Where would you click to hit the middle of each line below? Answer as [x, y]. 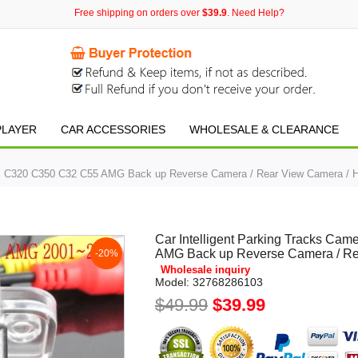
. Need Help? [255, 13]
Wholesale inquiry [205, 270]
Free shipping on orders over [138, 13]
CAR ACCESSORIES [113, 129]
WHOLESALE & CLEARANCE [264, 129]
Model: [172, 282]
